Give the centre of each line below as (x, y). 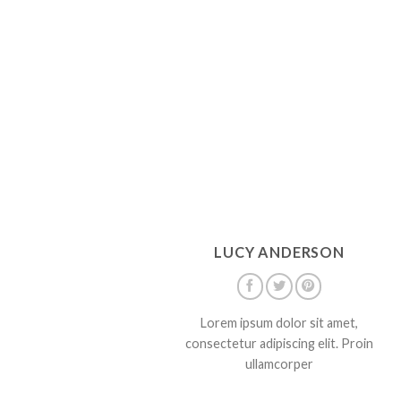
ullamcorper (279, 363)
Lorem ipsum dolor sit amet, (279, 322)
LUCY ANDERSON (279, 252)
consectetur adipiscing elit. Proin (279, 343)
